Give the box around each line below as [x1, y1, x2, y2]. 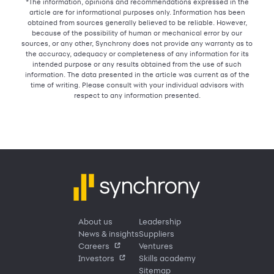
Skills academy [139, 253, 196, 264]
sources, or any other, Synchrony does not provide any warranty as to [21, 39, 253, 48]
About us [78, 216, 113, 227]
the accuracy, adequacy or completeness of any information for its [25, 49, 249, 59]
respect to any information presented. [73, 91, 201, 100]
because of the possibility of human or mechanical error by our [32, 28, 242, 38]
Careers [78, 240, 109, 251]
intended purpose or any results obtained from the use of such [32, 59, 242, 69]
